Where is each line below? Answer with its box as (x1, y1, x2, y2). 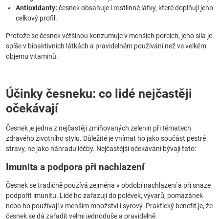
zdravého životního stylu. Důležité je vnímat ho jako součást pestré (6, 134, 206, 142)
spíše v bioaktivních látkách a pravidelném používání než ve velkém (6, 42, 206, 50)
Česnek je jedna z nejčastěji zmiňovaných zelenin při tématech (6, 124, 191, 132)
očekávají (6, 101, 58, 115)
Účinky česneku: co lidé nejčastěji (6, 87, 192, 101)
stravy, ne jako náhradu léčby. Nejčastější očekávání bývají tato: (6, 145, 196, 153)
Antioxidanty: (16, 4, 57, 12)
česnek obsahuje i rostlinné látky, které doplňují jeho (57, 4, 213, 12)
